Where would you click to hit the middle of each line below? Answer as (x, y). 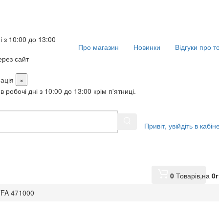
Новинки (147, 47)
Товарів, (189, 175)
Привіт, (156, 126)
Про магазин (99, 47)
